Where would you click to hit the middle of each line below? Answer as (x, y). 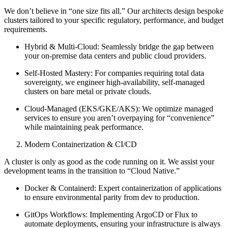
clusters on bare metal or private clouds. (88, 92)
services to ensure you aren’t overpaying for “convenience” (119, 118)
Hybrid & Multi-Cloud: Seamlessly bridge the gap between (119, 47)
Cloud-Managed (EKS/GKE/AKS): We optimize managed (119, 109)
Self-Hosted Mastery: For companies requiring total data (114, 73)
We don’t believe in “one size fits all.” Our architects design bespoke (114, 11)
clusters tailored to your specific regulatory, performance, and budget (114, 20)
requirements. (26, 30)
